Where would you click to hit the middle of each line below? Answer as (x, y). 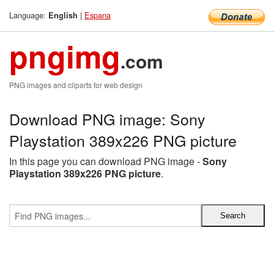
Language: (29, 15)
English (63, 15)
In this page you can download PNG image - (106, 161)
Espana (98, 15)
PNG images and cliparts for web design (76, 85)
